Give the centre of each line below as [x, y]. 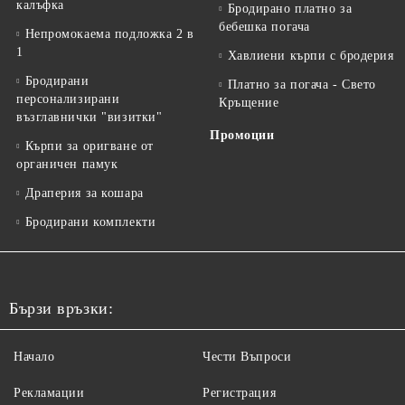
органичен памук [67, 165]
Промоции [242, 136]
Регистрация [240, 393]
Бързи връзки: [61, 309]
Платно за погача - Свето [302, 85]
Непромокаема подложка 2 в [109, 34]
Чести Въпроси [247, 357]
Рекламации [49, 393]
